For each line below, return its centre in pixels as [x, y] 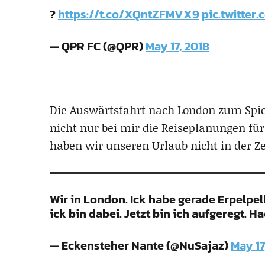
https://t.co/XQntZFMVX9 [129, 14]
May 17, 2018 [177, 46]
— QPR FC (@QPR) [98, 46]
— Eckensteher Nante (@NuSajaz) [140, 245]
